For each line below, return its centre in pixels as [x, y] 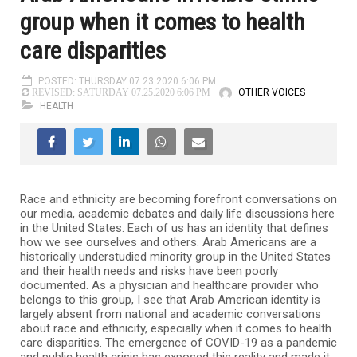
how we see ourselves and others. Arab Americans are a [168, 242]
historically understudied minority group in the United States [175, 256]
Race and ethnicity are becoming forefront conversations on [178, 199]
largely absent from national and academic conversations [171, 314]
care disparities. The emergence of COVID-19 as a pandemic [178, 342]
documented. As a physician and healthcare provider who [169, 285]
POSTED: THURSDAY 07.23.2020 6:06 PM [127, 81]
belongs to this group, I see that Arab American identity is [170, 299]
